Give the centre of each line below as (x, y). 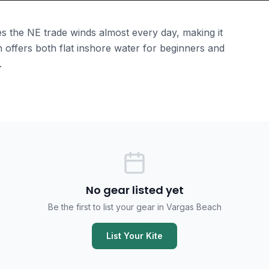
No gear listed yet (134, 190)
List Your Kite (134, 236)
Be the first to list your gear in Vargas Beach (134, 207)
